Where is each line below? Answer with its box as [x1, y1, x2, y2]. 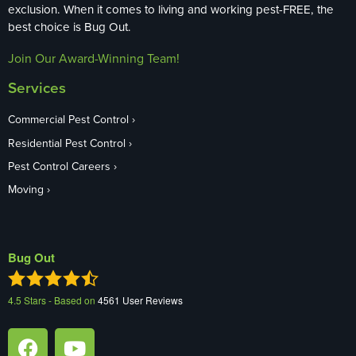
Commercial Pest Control [8, 111, 129, 128]
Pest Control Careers [8, 158, 110, 175]
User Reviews [120, 293, 183, 308]
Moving [8, 181, 44, 198]
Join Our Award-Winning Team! [8, 49, 180, 68]
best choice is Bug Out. [8, 18, 131, 36]
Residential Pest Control [8, 134, 126, 151]
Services [8, 76, 66, 99]
